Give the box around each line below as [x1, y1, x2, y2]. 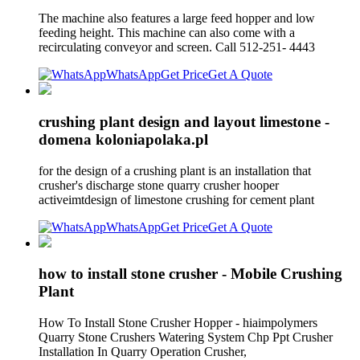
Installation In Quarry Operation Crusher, [39, 344, 250, 358]
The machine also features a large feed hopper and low [39, 11, 315, 26]
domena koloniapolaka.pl [39, 130, 208, 148]
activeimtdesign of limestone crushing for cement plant [39, 192, 317, 207]
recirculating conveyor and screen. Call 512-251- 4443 [39, 40, 318, 55]
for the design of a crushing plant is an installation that [39, 163, 311, 178]
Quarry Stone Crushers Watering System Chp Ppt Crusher [39, 329, 333, 344]
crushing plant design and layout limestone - [39, 112, 329, 130]
